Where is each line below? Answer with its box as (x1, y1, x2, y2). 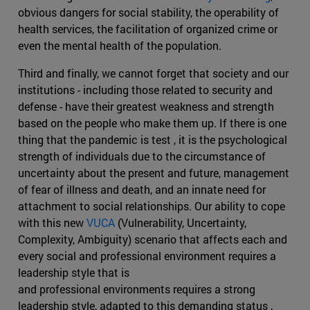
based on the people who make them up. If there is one (18, 116, 286, 131)
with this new (18, 215, 86, 230)
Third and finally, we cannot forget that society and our (18, 66, 289, 81)
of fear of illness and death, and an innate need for (18, 182, 266, 197)
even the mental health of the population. (18, 38, 221, 53)
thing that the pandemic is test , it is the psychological (18, 132, 287, 147)
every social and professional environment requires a (18, 248, 276, 264)
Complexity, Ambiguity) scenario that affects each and (18, 232, 287, 247)
